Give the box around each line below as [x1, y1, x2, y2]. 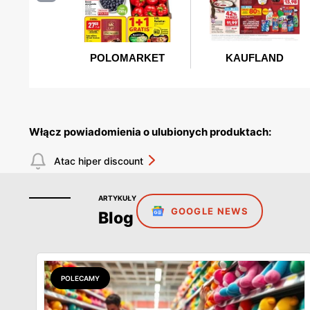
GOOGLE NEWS [170, 205, 248, 217]
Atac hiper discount [54, 155, 143, 167]
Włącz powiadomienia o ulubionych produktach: [29, 125, 271, 138]
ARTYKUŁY [98, 193, 136, 202]
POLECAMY [61, 273, 100, 282]
